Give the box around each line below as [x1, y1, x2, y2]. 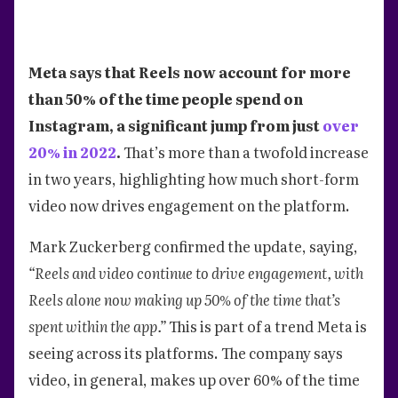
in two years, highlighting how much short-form [28, 167, 359, 189]
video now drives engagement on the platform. [28, 194, 350, 216]
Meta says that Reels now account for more [28, 60, 351, 83]
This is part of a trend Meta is [169, 314, 367, 337]
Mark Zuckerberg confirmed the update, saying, [28, 235, 358, 257]
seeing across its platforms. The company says [28, 341, 343, 363]
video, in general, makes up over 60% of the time [28, 368, 360, 390]
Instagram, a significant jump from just [28, 114, 322, 136]
